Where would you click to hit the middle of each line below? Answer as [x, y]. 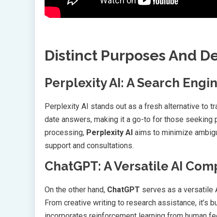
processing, [65, 133]
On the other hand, [76, 190]
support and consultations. [89, 146]
